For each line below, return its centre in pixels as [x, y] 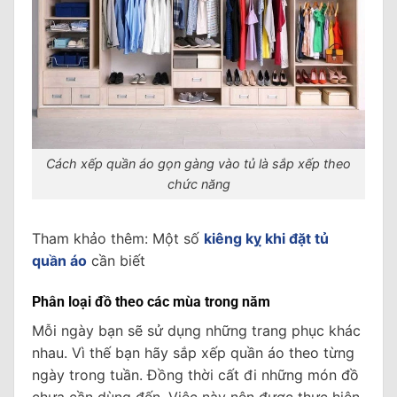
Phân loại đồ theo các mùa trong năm [151, 301]
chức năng [198, 184]
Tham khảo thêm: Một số [118, 239]
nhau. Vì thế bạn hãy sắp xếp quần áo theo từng [193, 352]
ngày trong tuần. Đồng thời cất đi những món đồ [195, 374]
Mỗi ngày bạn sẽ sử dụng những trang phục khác [196, 330]
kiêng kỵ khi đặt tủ [266, 239]
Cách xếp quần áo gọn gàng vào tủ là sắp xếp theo [198, 164]
